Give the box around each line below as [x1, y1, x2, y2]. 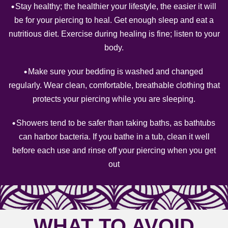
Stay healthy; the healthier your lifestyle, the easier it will [15, 2, 216, 11]
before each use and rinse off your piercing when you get [12, 146, 216, 155]
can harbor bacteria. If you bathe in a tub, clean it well [18, 132, 210, 141]
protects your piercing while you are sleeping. [33, 95, 195, 103]
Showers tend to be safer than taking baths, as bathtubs [16, 119, 215, 127]
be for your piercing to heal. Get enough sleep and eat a [14, 16, 214, 24]
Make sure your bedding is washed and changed [28, 67, 203, 76]
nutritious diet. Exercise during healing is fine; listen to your [8, 30, 220, 38]
